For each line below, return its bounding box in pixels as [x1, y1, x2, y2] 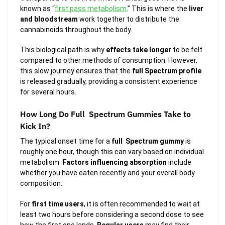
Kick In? [20, 121, 50, 132]
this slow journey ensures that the [20, 67, 132, 75]
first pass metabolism [55, 4, 127, 13]
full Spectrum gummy [111, 137, 184, 146]
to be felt [171, 46, 202, 54]
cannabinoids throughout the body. [20, 25, 132, 34]
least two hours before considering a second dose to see [20, 210, 204, 218]
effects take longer [106, 46, 171, 54]
